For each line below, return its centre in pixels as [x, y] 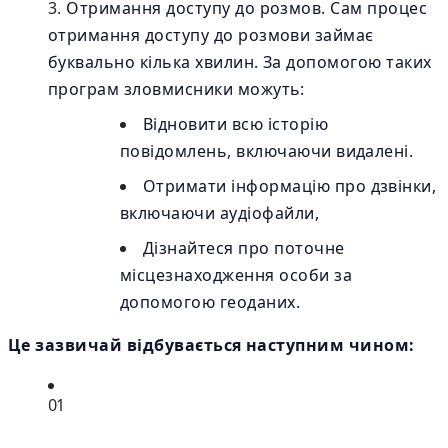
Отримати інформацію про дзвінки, [290, 186]
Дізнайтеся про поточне [244, 248]
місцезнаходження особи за [236, 275]
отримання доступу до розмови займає [211, 35]
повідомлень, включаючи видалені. [267, 151]
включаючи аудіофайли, [220, 213]
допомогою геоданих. [210, 302]
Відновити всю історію [236, 124]
